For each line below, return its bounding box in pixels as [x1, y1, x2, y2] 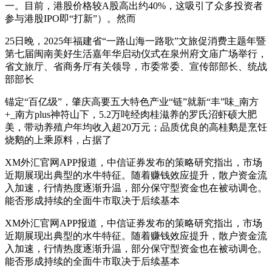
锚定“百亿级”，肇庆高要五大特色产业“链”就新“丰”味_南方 [5, 96, 259, 107]
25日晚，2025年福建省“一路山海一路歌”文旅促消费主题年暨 [5, 35, 266, 46]
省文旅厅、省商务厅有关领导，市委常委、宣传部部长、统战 [5, 61, 267, 72]
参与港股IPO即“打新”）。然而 [5, 13, 136, 24]
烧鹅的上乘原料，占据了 [5, 134, 112, 145]
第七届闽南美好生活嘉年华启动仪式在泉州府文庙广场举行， [5, 48, 267, 59]
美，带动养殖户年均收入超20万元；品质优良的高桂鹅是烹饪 [5, 121, 267, 132]
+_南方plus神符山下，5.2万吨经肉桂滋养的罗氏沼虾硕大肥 [5, 109, 257, 120]
